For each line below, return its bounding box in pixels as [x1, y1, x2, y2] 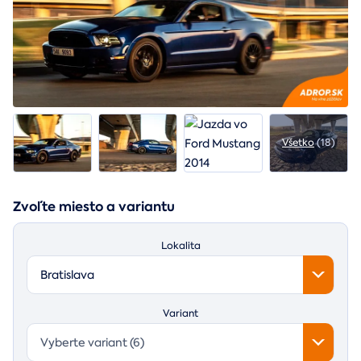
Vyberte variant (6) [40, 334, 144, 350]
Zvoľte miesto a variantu [13, 197, 175, 216]
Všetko [282, 136, 314, 150]
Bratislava [40, 267, 94, 282]
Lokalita [160, 239, 201, 252]
